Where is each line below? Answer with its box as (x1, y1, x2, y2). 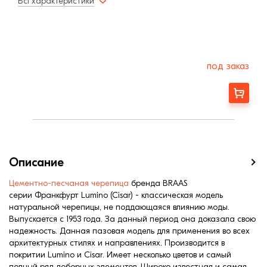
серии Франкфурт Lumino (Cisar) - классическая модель (9, 190, 223, 201)
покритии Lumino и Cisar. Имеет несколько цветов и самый (9, 250, 231, 260)
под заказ (207, 60, 249, 72)
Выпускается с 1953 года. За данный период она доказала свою (9, 214, 256, 225)
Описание (9, 156, 64, 170)
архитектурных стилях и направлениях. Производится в (9, 238, 225, 249)
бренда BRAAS (129, 178, 188, 189)
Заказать (220, 87, 258, 98)
